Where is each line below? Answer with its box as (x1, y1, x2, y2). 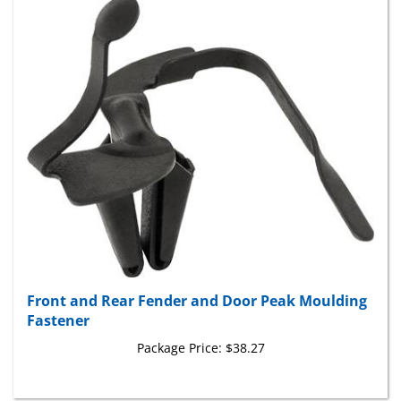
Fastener (27, 295, 90, 316)
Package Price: (136, 324, 222, 342)
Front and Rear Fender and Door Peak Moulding (27, 276, 367, 296)
